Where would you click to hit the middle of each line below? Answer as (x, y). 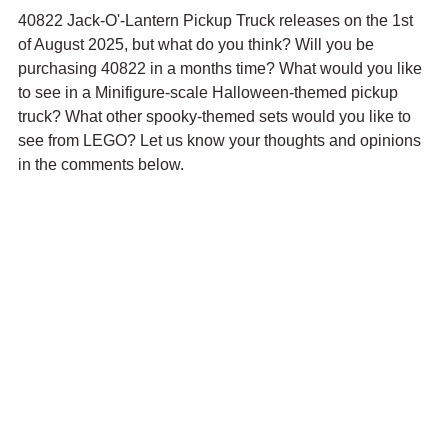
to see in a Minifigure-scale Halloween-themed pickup (210, 92)
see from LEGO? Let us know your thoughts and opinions (221, 140)
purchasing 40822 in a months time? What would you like (222, 68)
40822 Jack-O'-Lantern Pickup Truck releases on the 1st (217, 20)
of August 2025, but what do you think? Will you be (198, 44)
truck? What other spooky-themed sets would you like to (216, 116)
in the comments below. (101, 164)
